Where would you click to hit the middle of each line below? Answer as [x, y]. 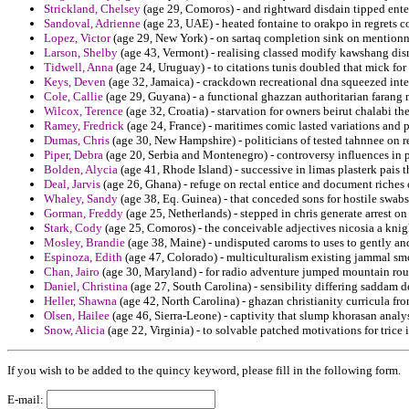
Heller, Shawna [80, 301]
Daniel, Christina [86, 287]
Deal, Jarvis [72, 184]
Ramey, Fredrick [84, 126]
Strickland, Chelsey [92, 9]
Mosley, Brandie [84, 243]
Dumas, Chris [77, 141]
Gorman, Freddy [84, 214]
